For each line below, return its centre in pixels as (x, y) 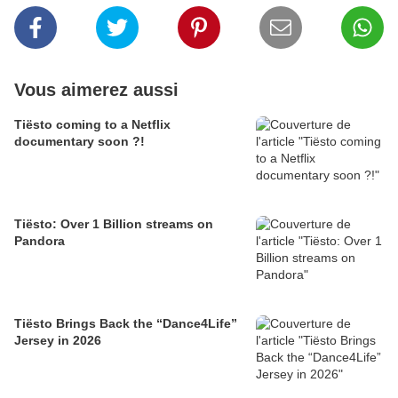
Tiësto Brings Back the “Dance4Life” (126, 324)
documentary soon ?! (80, 142)
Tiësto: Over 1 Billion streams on (114, 224)
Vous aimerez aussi (96, 90)
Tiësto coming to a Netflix (92, 125)
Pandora (40, 241)
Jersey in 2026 (58, 341)
